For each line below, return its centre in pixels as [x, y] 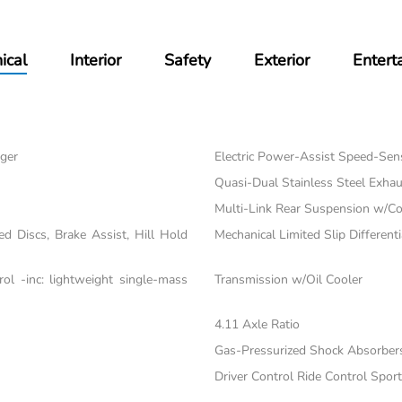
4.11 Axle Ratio [257, 325]
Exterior [282, 61]
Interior [96, 61]
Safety [188, 61]
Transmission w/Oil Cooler [288, 280]
